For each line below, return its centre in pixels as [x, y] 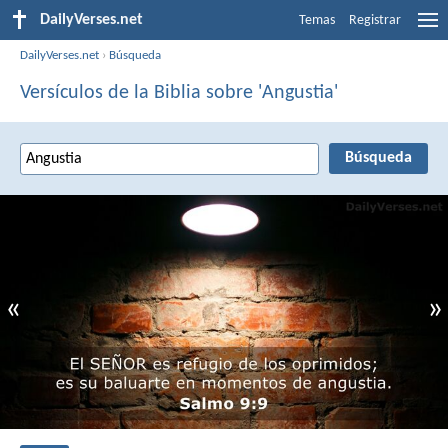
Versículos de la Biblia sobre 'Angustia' [179, 92]
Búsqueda [135, 55]
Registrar [375, 20]
